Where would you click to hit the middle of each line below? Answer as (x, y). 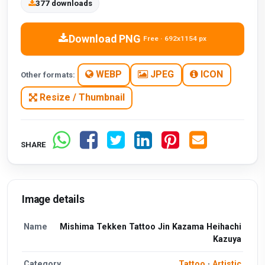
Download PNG (105, 38)
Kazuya (227, 239)
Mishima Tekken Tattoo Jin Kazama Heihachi (150, 227)
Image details (53, 199)
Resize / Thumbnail (81, 98)
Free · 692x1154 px (174, 39)
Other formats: (48, 75)
